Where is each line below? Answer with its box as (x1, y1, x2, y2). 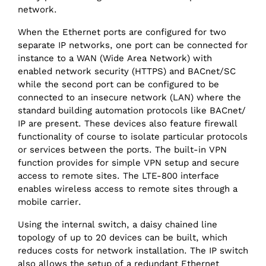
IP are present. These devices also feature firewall (18, 118, 237, 129)
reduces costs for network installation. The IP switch (18, 245, 248, 256)
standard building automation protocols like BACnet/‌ (18, 105, 246, 116)
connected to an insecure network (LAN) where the (18, 92, 241, 103)
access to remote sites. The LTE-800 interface (18, 170, 219, 182)
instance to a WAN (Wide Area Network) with (18, 53, 212, 64)
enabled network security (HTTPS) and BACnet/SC (18, 66, 236, 77)
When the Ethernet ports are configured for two (18, 27, 226, 38)
